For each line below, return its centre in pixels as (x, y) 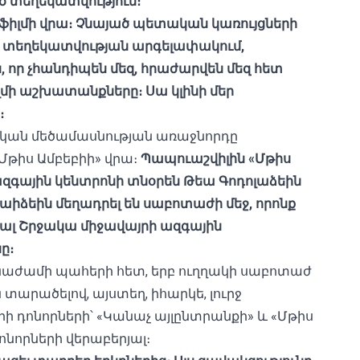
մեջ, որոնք (261, 204)
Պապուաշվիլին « (198, 159)
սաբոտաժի (183, 204)
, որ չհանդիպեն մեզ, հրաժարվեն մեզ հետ (142, 69)
